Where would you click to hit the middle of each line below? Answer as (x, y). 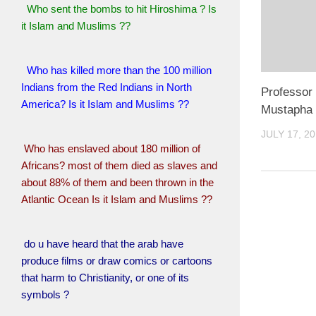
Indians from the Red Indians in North (107, 87)
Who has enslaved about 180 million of (112, 148)
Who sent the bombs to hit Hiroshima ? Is (119, 9)
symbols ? (45, 294)
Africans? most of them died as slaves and (119, 165)
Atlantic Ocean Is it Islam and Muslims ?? (117, 199)
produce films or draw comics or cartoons (117, 261)
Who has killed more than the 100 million (118, 70)
